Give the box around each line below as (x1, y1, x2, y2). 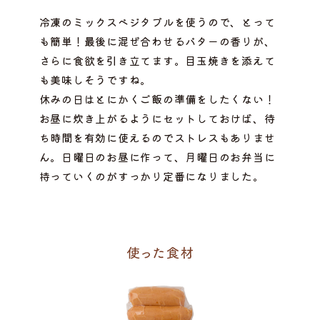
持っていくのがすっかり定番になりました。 (39, 169, 264, 184)
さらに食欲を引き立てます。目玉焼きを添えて (39, 53, 276, 69)
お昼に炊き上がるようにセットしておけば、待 (39, 111, 276, 126)
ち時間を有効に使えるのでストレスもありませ (39, 130, 276, 146)
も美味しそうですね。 (39, 72, 152, 88)
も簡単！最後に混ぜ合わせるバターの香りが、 (39, 34, 276, 49)
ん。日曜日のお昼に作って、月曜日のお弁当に (39, 149, 276, 165)
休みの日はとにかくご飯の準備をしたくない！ (39, 91, 276, 107)
